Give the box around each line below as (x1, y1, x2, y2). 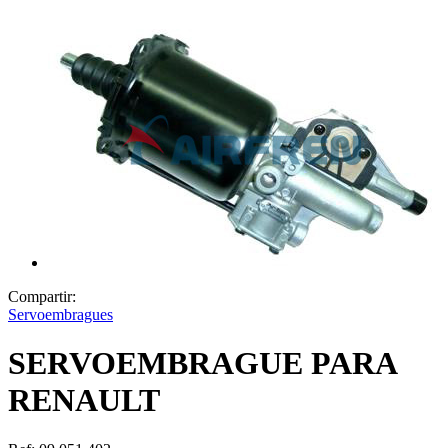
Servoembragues (8, 306, 113, 323)
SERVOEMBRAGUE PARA (8, 345, 396, 382)
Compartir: (8, 288, 84, 305)
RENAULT (8, 382, 160, 419)
